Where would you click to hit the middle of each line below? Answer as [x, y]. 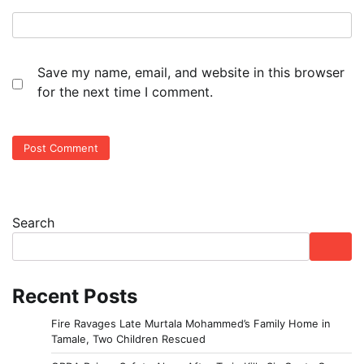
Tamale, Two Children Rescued [128, 338]
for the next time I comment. [125, 92]
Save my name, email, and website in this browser [191, 73]
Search [33, 222]
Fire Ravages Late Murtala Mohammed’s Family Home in [191, 323]
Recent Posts [75, 296]
